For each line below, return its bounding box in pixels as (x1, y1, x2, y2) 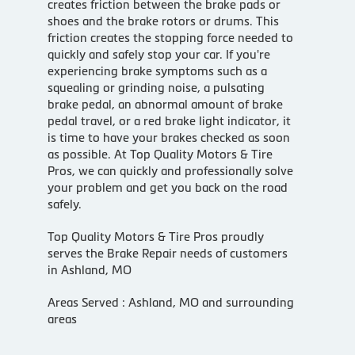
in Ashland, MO (47, 262, 132, 277)
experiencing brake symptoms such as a (47, 63, 267, 78)
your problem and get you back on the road (47, 180, 288, 194)
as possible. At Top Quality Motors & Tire (47, 147, 273, 161)
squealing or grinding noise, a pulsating (47, 80, 265, 94)
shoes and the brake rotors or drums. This (47, 13, 279, 28)
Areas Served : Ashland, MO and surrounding (47, 295, 294, 309)
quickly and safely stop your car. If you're (47, 47, 270, 61)
